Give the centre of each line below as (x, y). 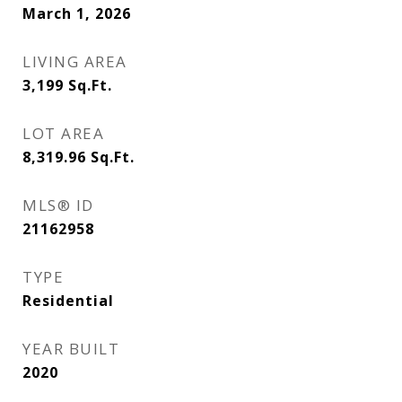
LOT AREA (63, 133)
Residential (68, 301)
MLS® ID (58, 205)
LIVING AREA (75, 61)
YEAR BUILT (71, 349)
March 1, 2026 (77, 13)
